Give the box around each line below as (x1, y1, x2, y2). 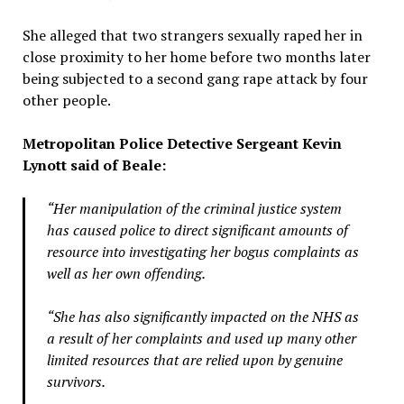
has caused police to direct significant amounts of (46, 220, 348, 241)
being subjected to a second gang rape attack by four (22, 69, 368, 89)
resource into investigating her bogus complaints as (46, 242, 359, 262)
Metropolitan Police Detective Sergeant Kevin (22, 133, 342, 154)
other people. (22, 90, 111, 111)
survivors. (46, 372, 106, 392)
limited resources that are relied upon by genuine (46, 350, 343, 371)
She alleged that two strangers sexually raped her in (22, 25, 363, 46)
